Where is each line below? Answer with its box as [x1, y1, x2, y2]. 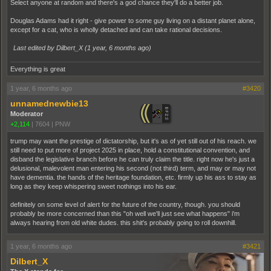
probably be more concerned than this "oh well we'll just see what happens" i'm [10, 210, 240, 217]
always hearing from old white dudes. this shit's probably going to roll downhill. [10, 219, 237, 226]
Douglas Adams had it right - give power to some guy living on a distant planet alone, [10, 17, 255, 24]
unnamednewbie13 [10, 99, 88, 108]
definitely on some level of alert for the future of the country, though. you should [10, 201, 240, 208]
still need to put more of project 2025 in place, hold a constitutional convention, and [10, 146, 250, 154]
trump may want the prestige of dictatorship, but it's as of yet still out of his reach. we [10, 137, 256, 145]
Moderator [10, 110, 43, 117]
